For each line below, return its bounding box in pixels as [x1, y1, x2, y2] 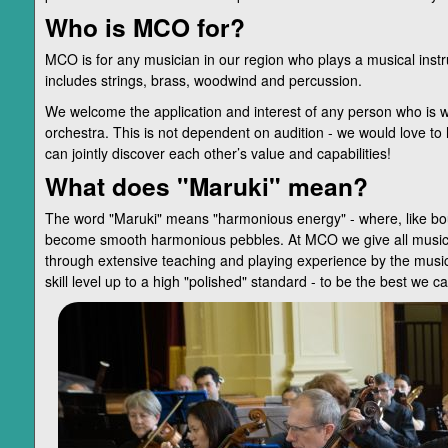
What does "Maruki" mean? [44, 168, 368, 204]
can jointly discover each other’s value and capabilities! [44, 143, 391, 163]
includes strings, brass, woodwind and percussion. [44, 70, 362, 90]
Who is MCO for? [44, 9, 245, 45]
